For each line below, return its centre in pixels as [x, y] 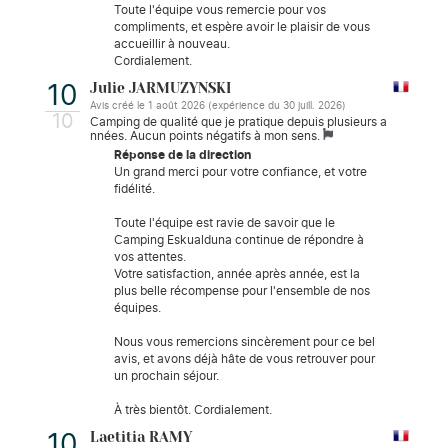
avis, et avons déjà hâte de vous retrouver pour [244, 358]
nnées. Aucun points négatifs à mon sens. [206, 135]
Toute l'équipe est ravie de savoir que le [224, 222]
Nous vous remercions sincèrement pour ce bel [244, 341]
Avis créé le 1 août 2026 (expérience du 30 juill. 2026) [218, 105]
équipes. [137, 307]
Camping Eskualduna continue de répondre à [239, 239]
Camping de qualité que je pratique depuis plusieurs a [238, 121]
